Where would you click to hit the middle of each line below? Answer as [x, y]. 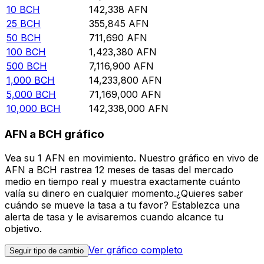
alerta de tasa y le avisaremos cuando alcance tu [114, 217]
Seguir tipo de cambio [47, 250]
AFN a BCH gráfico [55, 134]
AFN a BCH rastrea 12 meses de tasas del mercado [119, 169]
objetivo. [23, 228]
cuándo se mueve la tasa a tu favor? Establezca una [122, 205]
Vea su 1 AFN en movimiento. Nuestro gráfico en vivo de [132, 158]
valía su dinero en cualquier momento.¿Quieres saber [124, 193]
